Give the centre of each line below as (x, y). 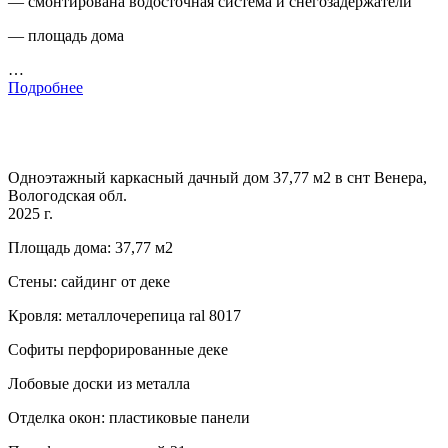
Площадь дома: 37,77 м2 (90, 248)
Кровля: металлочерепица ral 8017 (124, 316)
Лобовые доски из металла (99, 384)
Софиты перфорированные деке (118, 350)
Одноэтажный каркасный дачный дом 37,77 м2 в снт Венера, (217, 178)
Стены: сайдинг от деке (89, 282)
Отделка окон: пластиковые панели (129, 418)
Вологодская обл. (67, 196)
